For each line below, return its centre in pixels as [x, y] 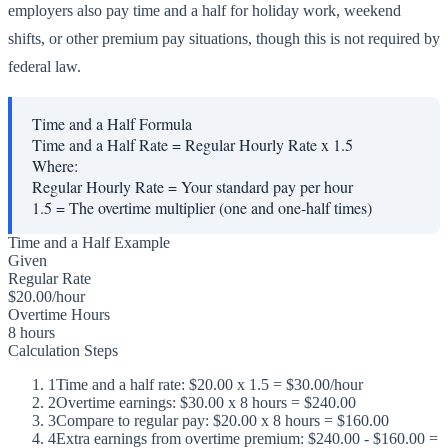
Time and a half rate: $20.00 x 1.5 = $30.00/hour [209, 385]
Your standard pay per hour [267, 187]
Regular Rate [49, 279]
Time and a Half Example [89, 243]
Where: [55, 166]
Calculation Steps [63, 351]
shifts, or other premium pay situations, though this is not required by [224, 39]
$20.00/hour [46, 297]
